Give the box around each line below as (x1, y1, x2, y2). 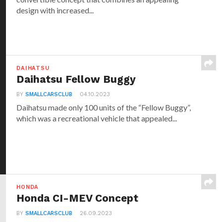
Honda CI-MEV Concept (16, 192, 139, 205)
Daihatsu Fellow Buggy (16, 73, 136, 86)
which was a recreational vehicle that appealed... (16, 113, 177, 123)
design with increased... (16, 5, 94, 15)
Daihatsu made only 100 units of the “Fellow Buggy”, (16, 103, 191, 112)
